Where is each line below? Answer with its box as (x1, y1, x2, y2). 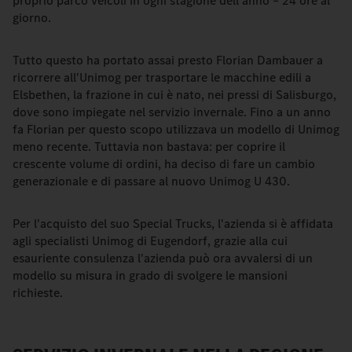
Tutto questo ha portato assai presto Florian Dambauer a (13, 52, 323, 68)
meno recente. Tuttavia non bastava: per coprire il (13, 138, 285, 155)
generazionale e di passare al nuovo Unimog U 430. (13, 173, 290, 189)
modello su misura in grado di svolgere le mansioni (13, 267, 288, 284)
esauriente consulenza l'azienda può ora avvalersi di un (13, 250, 313, 266)
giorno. (13, 9, 51, 26)
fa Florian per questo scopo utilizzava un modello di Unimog (13, 121, 339, 137)
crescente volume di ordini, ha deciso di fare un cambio (13, 156, 315, 172)
